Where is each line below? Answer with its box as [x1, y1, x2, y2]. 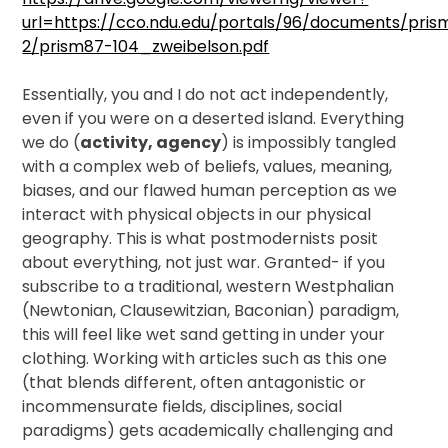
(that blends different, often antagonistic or [22, 371, 367, 394]
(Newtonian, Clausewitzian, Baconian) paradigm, [22, 299, 400, 322]
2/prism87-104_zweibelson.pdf [22, 35, 270, 58]
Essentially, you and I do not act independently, [22, 83, 389, 106]
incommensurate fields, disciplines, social [22, 395, 343, 418]
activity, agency [80, 131, 222, 154]
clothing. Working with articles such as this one [22, 347, 388, 370]
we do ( [22, 131, 81, 154]
